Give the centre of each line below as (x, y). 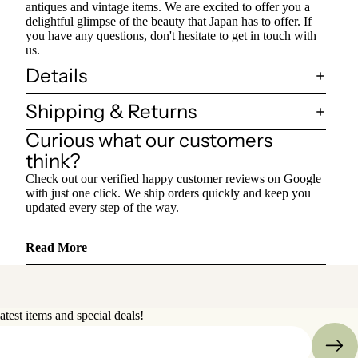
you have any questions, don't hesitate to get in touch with (171, 35)
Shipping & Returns (111, 111)
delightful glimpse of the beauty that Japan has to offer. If (169, 21)
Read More (56, 247)
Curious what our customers (149, 140)
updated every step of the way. (102, 207)
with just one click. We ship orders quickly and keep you (168, 193)
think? (53, 161)
